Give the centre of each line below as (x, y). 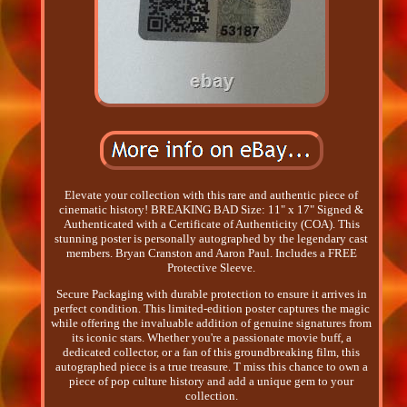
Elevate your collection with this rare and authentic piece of (212, 195)
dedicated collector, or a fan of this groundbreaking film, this (212, 352)
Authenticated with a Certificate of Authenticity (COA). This (211, 224)
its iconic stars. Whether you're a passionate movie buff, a (211, 338)
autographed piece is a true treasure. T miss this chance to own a (211, 367)
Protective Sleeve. (212, 268)
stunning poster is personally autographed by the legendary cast (212, 239)
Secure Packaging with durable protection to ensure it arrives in (211, 294)
